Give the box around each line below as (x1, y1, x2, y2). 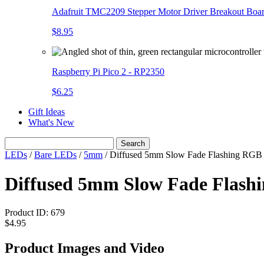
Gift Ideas (28, 107, 65, 117)
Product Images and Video (5, 240, 164, 256)
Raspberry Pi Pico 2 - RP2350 (52, 67, 164, 77)
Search (121, 139, 145, 148)
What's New (28, 117, 74, 128)
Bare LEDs (34, 150, 77, 160)
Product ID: (5, 207, 51, 218)
